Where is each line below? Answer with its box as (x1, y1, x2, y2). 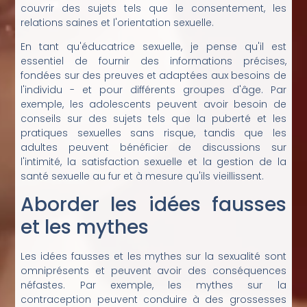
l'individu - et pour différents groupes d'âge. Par (21, 83, 286, 97)
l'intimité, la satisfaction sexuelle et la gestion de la (21, 155, 286, 169)
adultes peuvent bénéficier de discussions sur (21, 140, 286, 155)
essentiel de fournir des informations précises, (21, 54, 286, 69)
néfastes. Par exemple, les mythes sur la (21, 278, 286, 293)
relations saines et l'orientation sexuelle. (21, 15, 214, 29)
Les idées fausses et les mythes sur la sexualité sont (21, 249, 286, 264)
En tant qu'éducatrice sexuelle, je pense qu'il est (21, 40, 286, 54)
